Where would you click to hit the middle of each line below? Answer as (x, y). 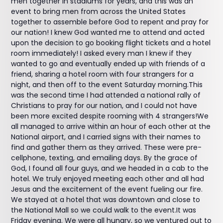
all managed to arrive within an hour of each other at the (111, 126)
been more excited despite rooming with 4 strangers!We (110, 116)
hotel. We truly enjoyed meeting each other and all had (108, 179)
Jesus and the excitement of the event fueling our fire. (107, 189)
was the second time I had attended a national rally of (106, 95)
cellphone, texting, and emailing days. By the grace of (105, 158)
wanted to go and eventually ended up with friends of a (108, 64)
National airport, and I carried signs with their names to (106, 137)
